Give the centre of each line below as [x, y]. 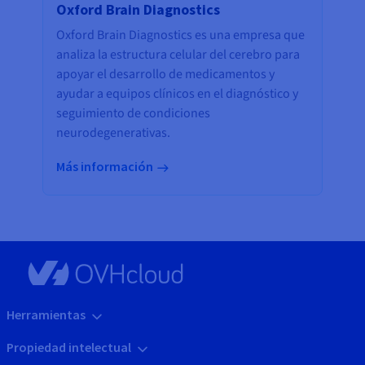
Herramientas [46, 315]
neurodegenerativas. [114, 133]
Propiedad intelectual [69, 347]
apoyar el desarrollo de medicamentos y [165, 75]
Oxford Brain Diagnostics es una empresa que [180, 35]
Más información [105, 167]
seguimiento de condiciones [133, 114]
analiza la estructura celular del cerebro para [178, 55]
